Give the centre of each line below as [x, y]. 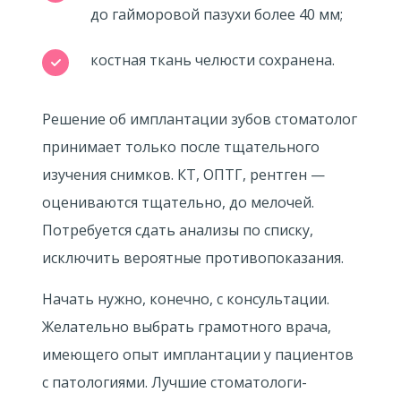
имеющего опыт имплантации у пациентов [197, 354]
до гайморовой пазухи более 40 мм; [216, 14]
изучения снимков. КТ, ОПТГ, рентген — [183, 175]
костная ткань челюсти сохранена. [212, 60]
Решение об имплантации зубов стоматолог [199, 119]
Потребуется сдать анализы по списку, [177, 230]
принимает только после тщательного [180, 147]
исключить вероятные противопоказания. [192, 258]
